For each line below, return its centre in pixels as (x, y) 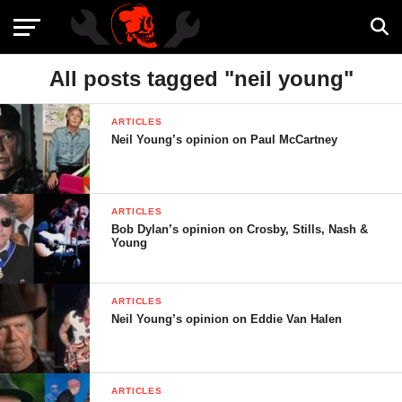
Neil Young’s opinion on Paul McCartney (225, 140)
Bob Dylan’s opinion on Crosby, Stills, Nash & (240, 229)
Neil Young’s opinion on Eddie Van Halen (227, 319)
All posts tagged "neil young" (201, 79)
